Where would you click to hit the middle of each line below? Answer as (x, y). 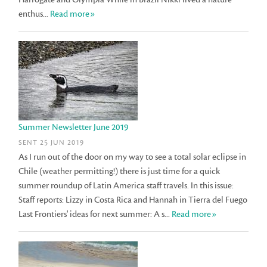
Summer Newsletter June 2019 (74, 128)
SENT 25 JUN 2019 (52, 142)
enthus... (35, 14)
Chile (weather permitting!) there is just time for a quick (119, 171)
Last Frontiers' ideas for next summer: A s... (95, 214)
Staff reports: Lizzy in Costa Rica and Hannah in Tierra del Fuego (133, 200)
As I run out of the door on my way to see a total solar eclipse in (133, 157)
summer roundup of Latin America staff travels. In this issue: (126, 185)
